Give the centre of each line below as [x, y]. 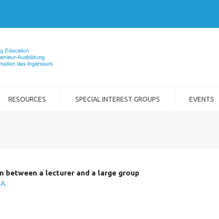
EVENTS [202, 99]
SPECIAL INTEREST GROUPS [117, 99]
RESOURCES [27, 99]
